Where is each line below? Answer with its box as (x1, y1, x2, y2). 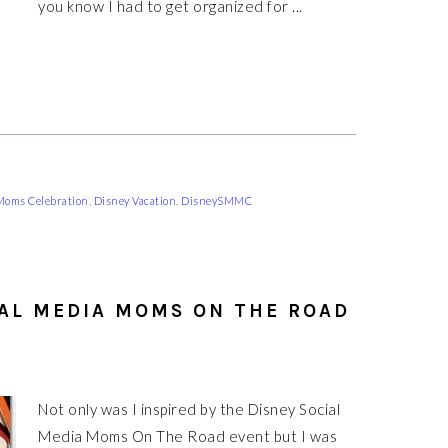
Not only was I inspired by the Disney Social (38, 400, 340, 418)
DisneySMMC (181, 194, 252, 207)
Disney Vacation (93, 194, 176, 207)
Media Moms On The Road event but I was (38, 427, 337, 445)
